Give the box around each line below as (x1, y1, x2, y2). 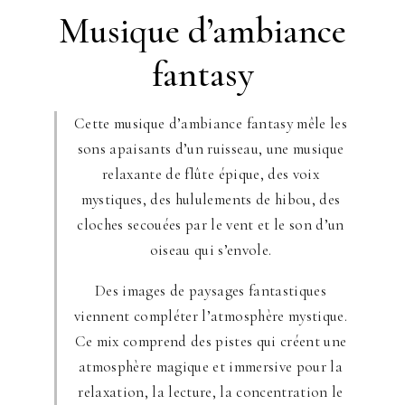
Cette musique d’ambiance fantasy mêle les (74, 114, 347, 133)
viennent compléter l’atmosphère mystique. (74, 306, 347, 325)
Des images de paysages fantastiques (95, 281, 326, 300)
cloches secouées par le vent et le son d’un (77, 215, 344, 234)
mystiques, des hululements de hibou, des (80, 190, 341, 209)
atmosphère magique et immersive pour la (78, 357, 344, 376)
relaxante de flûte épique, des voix (102, 165, 319, 184)
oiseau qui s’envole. (149, 240, 272, 259)
